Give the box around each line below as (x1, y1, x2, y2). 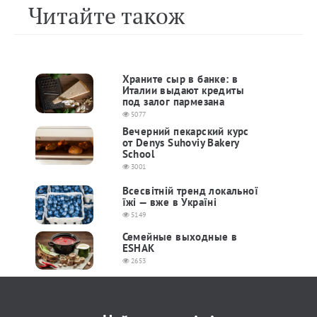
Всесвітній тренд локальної (122, 184, 259, 197)
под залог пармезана (122, 95, 225, 108)
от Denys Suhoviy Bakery (122, 136, 239, 149)
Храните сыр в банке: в (122, 72, 238, 86)
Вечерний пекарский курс (122, 125, 249, 138)
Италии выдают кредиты (122, 83, 245, 97)
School (122, 147, 155, 161)
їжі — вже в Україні (122, 195, 217, 209)
